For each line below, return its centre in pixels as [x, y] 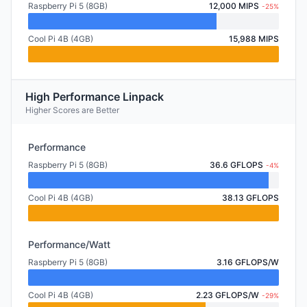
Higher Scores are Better [72, 110]
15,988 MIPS [254, 39]
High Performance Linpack [95, 97]
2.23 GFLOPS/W [228, 295]
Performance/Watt [69, 244]
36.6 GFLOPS [236, 165]
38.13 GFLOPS [250, 198]
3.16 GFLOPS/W [248, 262]
